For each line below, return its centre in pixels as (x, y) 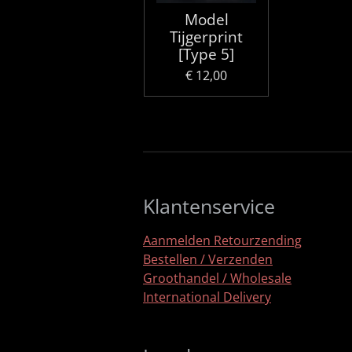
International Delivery (207, 297)
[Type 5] (206, 54)
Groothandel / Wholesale (217, 278)
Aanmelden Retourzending (222, 240)
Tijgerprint (206, 37)
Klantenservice (209, 205)
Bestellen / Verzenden (208, 259)
